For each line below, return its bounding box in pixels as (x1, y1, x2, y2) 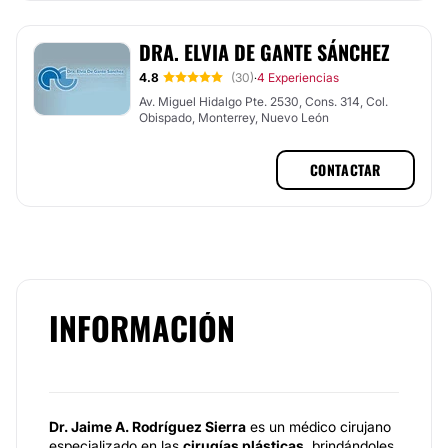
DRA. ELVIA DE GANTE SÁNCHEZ (139, 37, 390, 67)
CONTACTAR (309, 159, 381, 180)
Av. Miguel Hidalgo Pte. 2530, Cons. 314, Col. (139, 94, 388, 109)
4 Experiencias (257, 70, 339, 85)
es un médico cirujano (246, 418, 391, 435)
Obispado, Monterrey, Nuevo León (139, 110, 329, 125)
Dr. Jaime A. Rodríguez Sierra (49, 418, 246, 435)
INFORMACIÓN (49, 304, 235, 351)
